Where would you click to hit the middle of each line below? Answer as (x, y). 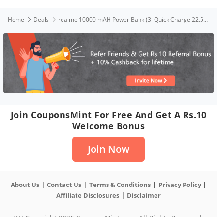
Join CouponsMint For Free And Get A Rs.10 (108, 115)
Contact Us (64, 184)
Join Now (108, 149)
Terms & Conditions (120, 184)
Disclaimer (144, 195)
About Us (25, 184)
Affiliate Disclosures (88, 195)
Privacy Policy (179, 184)
